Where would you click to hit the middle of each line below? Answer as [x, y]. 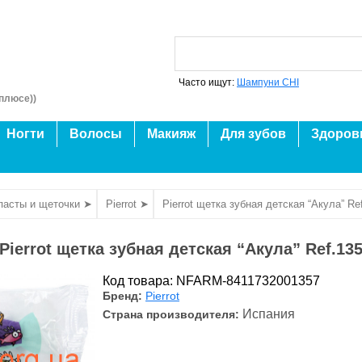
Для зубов [253, 134]
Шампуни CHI [268, 82]
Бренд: [124, 296]
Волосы [96, 134]
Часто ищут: [208, 82]
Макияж [171, 134]
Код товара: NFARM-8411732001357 [211, 280]
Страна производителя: [173, 314]
